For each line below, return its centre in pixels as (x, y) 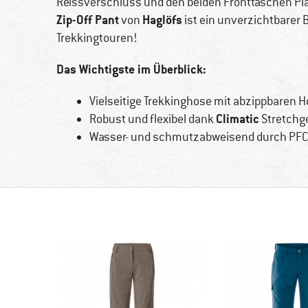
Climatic (237, 119)
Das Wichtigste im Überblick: (131, 69)
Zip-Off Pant (88, 20)
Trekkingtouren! (97, 38)
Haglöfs (162, 20)
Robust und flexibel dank (152, 119)
